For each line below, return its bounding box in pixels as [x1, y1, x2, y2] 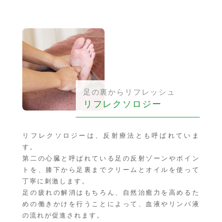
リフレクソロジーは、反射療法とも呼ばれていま [22, 132, 200, 140]
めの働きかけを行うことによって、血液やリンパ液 [22, 200, 200, 208]
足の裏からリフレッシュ [83, 88, 176, 97]
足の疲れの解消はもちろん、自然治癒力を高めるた [22, 189, 200, 197]
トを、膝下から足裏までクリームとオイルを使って [22, 166, 200, 174]
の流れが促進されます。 [22, 212, 104, 220]
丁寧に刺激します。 [22, 177, 90, 185]
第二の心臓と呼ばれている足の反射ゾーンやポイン [22, 155, 200, 163]
